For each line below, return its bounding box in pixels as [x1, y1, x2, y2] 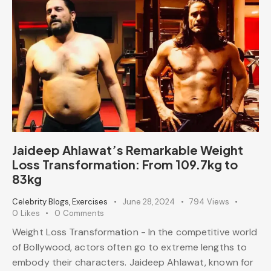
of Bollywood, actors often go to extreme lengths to [12, 241, 247, 254]
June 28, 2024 [122, 196, 175, 207]
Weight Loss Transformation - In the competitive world [12, 226, 258, 239]
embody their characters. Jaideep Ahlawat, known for [12, 256, 254, 269]
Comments [62, 207, 104, 218]
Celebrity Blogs [12, 196, 69, 207]
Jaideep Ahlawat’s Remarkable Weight [12, 142, 243, 157]
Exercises [72, 196, 108, 207]
